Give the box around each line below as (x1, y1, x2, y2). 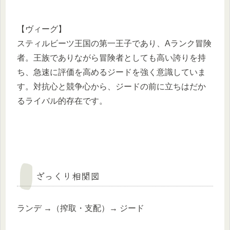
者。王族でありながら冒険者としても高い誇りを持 (17, 53, 206, 63)
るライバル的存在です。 (17, 97, 107, 106)
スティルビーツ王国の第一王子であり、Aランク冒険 (17, 39, 212, 48)
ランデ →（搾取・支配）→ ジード (17, 204, 144, 213)
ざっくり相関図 (35, 168, 100, 182)
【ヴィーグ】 (17, 25, 66, 34)
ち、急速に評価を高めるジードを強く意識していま (17, 68, 206, 77)
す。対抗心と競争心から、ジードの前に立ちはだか (17, 82, 206, 91)
